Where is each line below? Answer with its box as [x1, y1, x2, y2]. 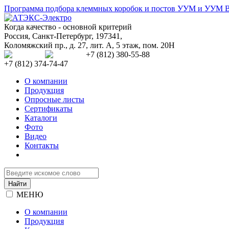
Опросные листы [25, 95, 84, 104]
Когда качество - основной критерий [4, 22, 132, 31]
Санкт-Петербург [32, 32, 91, 40]
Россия [4, 32, 28, 40]
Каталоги [25, 113, 57, 122]
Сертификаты [25, 104, 73, 113]
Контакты [25, 141, 59, 150]
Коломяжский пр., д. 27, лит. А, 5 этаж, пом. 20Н [4, 41, 175, 50]
